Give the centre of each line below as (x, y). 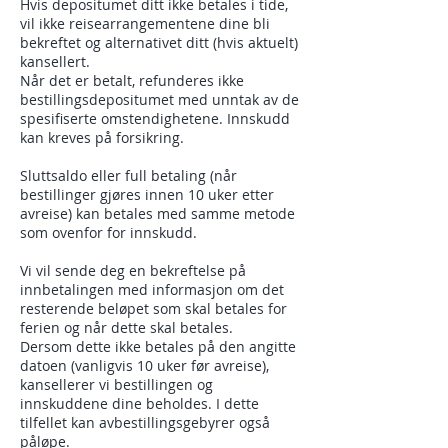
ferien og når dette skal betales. (126, 327)
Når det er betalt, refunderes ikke (132, 80)
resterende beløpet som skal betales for (153, 308)
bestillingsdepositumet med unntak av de (159, 99)
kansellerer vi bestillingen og (116, 384)
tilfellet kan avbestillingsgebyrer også (145, 422)
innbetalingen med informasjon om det (152, 289)
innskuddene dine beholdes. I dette (139, 403)
